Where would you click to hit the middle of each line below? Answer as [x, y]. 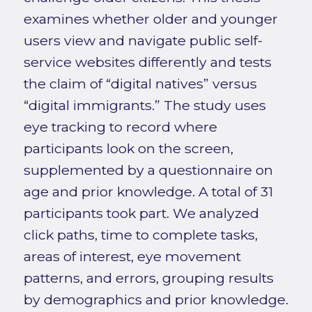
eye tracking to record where [120, 127]
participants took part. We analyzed [141, 213]
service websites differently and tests [147, 62]
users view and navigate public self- [143, 41]
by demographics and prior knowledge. [156, 300]
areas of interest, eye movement [132, 257]
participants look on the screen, [128, 149]
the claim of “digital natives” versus [140, 84]
